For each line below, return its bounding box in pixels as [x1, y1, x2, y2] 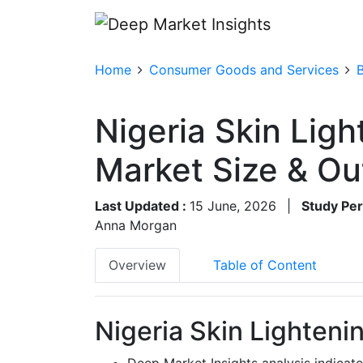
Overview [109, 256, 166, 273]
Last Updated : [95, 197, 190, 214]
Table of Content [213, 256, 317, 273]
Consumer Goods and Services [149, 61, 339, 78]
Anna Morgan [95, 216, 177, 233]
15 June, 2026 [190, 197, 276, 214]
